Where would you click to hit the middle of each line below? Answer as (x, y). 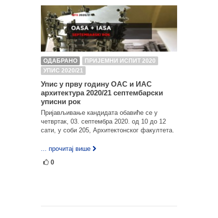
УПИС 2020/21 (63, 70)
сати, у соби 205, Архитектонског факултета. (108, 130)
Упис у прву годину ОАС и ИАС (96, 84)
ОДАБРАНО (60, 61)
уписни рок (61, 101)
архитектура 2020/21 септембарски (102, 92)
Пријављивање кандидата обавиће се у (99, 112)
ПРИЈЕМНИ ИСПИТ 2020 (120, 61)
